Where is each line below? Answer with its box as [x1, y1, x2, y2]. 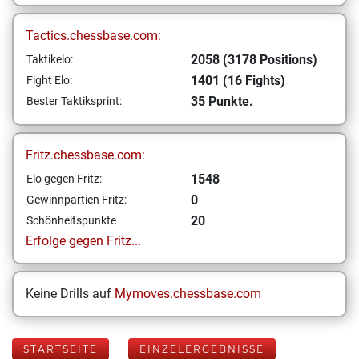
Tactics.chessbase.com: [26, 28, 161, 43]
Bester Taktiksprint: [26, 95, 122, 107]
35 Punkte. [191, 94, 253, 109]
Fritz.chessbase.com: [26, 147, 145, 163]
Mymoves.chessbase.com [115, 286, 261, 301]
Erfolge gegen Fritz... [26, 233, 141, 248]
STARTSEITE [23, 343, 98, 355]
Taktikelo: [26, 53, 73, 66]
